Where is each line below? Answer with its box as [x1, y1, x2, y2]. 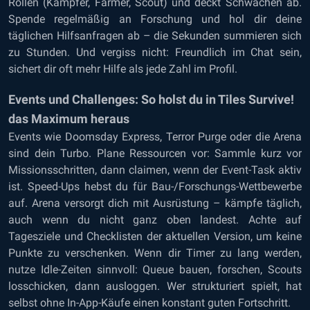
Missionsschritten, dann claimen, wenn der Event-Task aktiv [8, 163, 302, 176]
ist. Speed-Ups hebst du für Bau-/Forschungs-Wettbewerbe [8, 180, 302, 193]
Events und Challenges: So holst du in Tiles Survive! [8, 92, 294, 107]
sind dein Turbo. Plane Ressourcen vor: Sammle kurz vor [8, 147, 302, 160]
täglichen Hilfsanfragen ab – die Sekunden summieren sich [8, 29, 302, 42]
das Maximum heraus [8, 111, 129, 126]
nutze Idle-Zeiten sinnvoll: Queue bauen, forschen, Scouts [8, 263, 302, 276]
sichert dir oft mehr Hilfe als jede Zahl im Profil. [8, 62, 237, 75]
